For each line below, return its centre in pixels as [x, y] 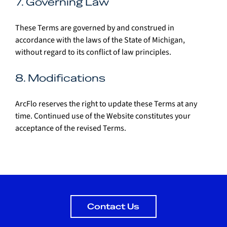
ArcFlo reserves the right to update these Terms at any [107, 104]
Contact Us [113, 207]
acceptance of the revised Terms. [71, 128]
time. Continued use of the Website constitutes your [104, 116]
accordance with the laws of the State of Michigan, [101, 40]
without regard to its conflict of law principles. [93, 52]
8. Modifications [60, 78]
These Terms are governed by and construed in [96, 28]
